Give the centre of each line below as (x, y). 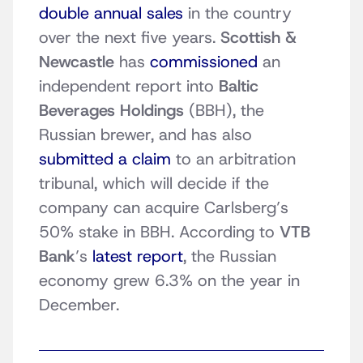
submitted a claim (105, 159)
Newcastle (77, 62)
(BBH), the (224, 111)
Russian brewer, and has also (145, 135)
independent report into (129, 86)
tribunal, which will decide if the (154, 184)
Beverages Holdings (111, 111)
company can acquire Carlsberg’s (164, 208)
